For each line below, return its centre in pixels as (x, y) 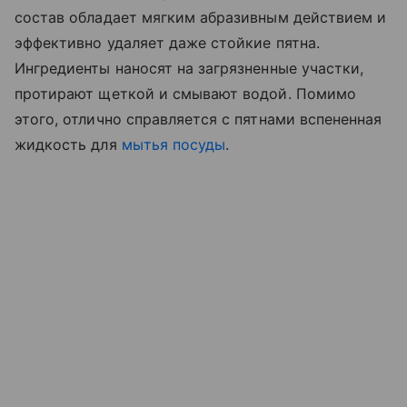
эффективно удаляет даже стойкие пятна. (167, 42)
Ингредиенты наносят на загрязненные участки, (189, 68)
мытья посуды (174, 144)
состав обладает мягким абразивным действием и (201, 17)
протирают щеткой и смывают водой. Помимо (185, 93)
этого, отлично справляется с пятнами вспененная (199, 119)
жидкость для (68, 144)
